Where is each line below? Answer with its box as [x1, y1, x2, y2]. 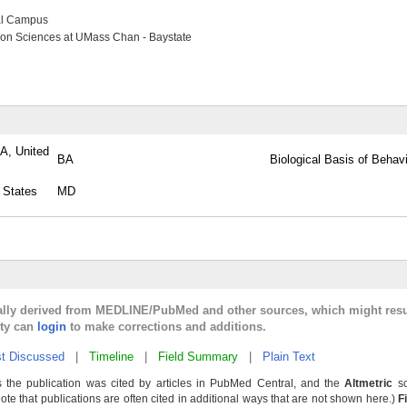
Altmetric [344, 377, 393, 390]
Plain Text [263, 350, 315, 363]
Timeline [89, 350, 134, 363]
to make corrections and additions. [66, 320, 266, 333]
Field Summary [158, 350, 238, 363]
